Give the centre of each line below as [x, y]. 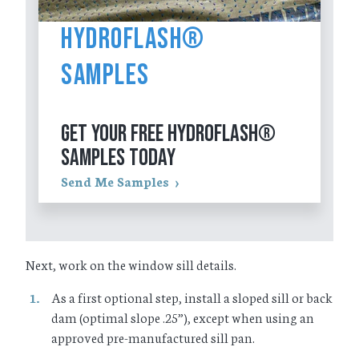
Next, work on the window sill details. [131, 264]
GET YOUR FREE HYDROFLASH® [169, 134]
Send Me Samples [115, 181]
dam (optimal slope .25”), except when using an [183, 317]
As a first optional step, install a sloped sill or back [192, 297]
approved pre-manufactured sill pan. [153, 337]
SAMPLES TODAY [119, 158]
